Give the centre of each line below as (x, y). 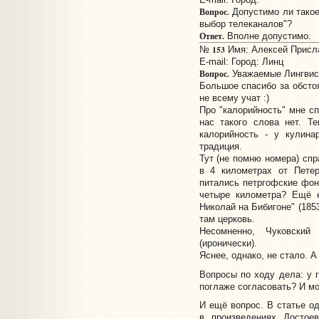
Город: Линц (257, 62)
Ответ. (211, 36)
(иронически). (228, 244)
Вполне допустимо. (267, 36)
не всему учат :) (234, 98)
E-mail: (215, 62)
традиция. (220, 147)
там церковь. (227, 219)
